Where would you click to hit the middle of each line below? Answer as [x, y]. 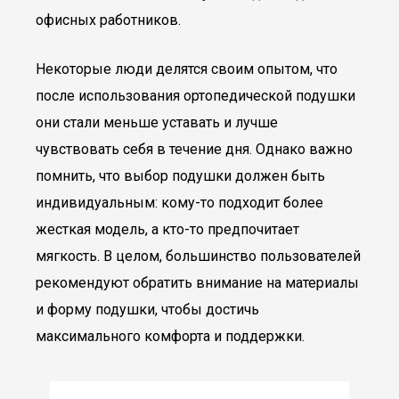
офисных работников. [108, 20]
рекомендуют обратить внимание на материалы [197, 283]
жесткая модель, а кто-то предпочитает [167, 229]
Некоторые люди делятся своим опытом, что [187, 69]
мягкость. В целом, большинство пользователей [198, 256]
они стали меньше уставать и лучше [157, 122]
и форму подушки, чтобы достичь [147, 309]
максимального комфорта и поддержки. [170, 336]
